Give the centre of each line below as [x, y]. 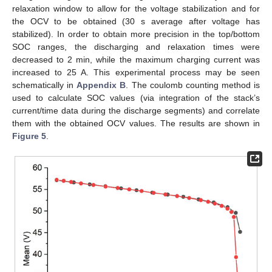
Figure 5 [29, 136]
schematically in [45, 85]
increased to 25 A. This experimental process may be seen [136, 72]
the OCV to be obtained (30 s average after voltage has [136, 21]
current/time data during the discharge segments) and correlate [136, 110]
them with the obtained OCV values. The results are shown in [136, 123]
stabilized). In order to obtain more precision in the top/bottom [136, 34]
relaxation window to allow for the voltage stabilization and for [136, 8]
